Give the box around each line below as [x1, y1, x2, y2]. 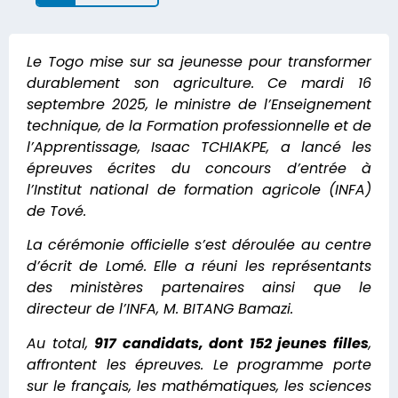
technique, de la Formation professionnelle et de [27, 115, 371, 136]
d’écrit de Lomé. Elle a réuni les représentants [27, 256, 371, 277]
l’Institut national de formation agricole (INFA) [27, 179, 371, 200]
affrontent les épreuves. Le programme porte [27, 354, 371, 375]
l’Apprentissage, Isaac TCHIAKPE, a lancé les [27, 137, 371, 157]
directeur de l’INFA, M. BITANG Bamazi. [27, 298, 293, 320]
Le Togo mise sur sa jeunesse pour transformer [27, 52, 371, 72]
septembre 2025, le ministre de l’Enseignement [27, 94, 371, 115]
